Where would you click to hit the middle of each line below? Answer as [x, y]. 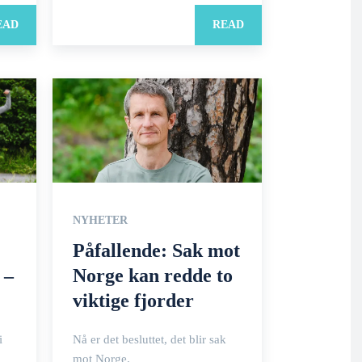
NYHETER [100, 220]
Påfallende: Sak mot [156, 250]
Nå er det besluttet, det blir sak [149, 339]
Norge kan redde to [153, 276]
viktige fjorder [133, 301]
